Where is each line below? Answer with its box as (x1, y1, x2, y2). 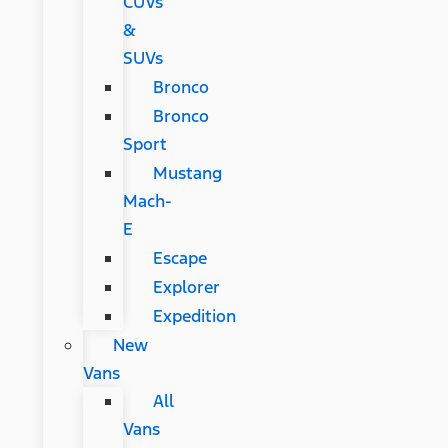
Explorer (152, 275, 220, 298)
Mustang (152, 161, 222, 184)
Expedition (152, 304, 236, 327)
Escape (152, 246, 207, 269)
